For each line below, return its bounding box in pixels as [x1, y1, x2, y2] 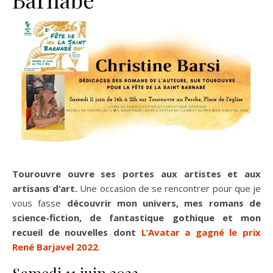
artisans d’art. [12, 182, 78, 194]
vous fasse [12, 196, 67, 209]
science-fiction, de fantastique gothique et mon [12, 211, 261, 224]
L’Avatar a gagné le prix [141, 225, 261, 238]
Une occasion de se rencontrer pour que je [77, 182, 261, 194]
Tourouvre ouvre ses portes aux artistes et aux [12, 167, 261, 180]
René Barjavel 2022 [12, 240, 98, 253]
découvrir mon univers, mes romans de [66, 196, 261, 209]
